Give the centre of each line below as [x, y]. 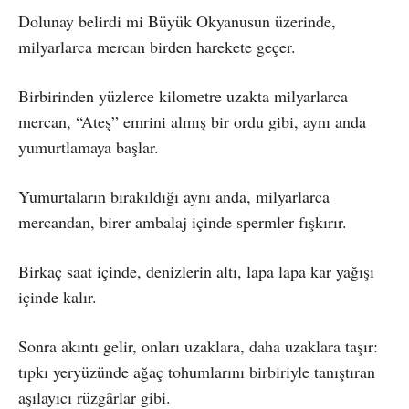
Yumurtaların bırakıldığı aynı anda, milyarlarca [174, 196]
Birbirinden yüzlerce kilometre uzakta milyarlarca [183, 96]
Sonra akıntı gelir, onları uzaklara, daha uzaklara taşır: [198, 346]
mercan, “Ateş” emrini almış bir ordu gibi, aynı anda [192, 121]
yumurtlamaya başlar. [89, 147]
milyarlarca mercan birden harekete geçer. [157, 47]
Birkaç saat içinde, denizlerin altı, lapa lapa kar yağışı [196, 271]
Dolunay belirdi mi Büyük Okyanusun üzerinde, [177, 21]
